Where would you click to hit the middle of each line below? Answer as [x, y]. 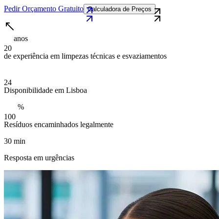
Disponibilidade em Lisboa [45, 90]
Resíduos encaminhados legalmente [59, 124]
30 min [15, 141]
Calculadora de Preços [120, 9]
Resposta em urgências [39, 157]
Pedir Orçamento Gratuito [44, 8]
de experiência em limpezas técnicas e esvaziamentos [85, 56]
